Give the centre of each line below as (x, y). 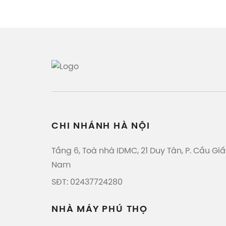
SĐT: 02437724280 (89, 182)
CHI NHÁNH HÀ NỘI (101, 126)
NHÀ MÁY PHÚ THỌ (100, 210)
